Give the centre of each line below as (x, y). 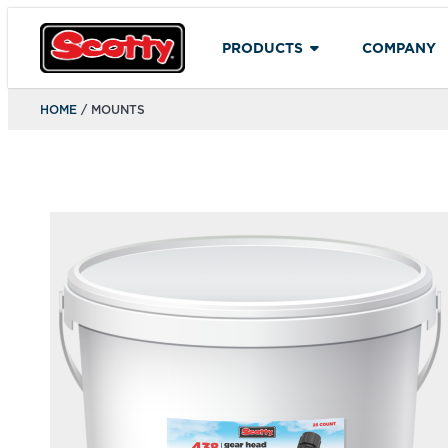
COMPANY (398, 47)
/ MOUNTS (111, 109)
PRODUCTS (262, 47)
